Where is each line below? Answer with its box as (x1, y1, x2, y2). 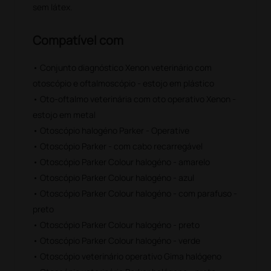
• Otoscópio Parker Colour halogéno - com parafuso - (33, 187, 238, 199)
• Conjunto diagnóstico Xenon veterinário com (33, 61, 212, 73)
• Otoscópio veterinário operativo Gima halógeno (33, 250, 222, 262)
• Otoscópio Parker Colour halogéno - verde (33, 234, 201, 246)
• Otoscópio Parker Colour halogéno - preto (33, 218, 200, 230)
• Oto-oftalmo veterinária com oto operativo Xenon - (33, 93, 237, 105)
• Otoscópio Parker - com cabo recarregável (33, 140, 203, 152)
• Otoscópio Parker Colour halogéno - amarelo (33, 155, 211, 168)
